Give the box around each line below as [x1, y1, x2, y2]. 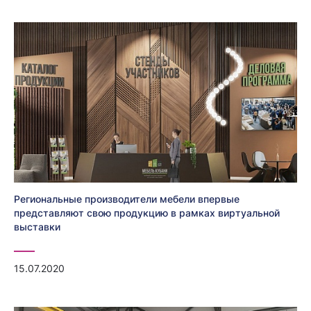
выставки [14, 220, 60, 233]
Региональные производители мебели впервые [14, 192, 239, 205]
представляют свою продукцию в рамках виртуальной [14, 206, 280, 219]
